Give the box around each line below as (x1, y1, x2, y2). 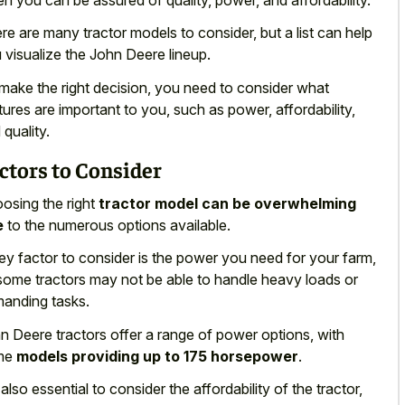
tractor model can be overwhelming (99, 193, 356, 212)
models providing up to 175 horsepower (16, 346, 298, 365)
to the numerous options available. (4, 215, 231, 234)
